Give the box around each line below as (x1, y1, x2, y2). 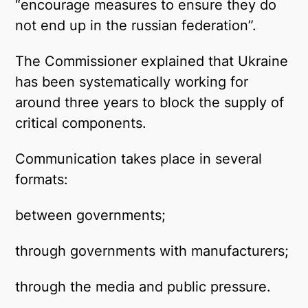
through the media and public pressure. (15, 278, 272, 295)
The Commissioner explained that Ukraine (15, 53, 289, 69)
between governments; (15, 207, 166, 223)
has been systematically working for (15, 74, 249, 90)
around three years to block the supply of (15, 94, 285, 111)
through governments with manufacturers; (15, 243, 289, 259)
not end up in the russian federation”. (15, 17, 257, 34)
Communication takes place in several (15, 151, 263, 167)
